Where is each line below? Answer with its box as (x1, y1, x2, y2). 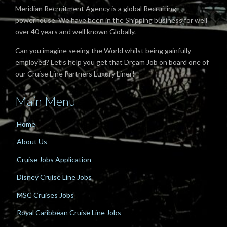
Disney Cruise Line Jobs (17, 173, 92, 182)
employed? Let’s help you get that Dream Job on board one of (15, 58, 209, 67)
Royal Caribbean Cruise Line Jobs (17, 208, 121, 217)
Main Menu (15, 94, 75, 109)
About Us (17, 137, 47, 146)
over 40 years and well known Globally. (15, 27, 136, 36)
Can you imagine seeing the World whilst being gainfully (15, 46, 191, 55)
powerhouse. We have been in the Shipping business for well (15, 16, 207, 25)
